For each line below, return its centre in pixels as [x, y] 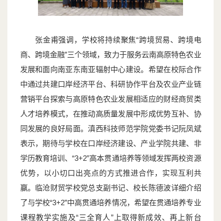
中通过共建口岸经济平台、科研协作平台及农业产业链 [110, 84]
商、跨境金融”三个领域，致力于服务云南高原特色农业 [110, 55]
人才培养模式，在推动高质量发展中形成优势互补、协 [110, 114]
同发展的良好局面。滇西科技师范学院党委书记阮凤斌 [110, 129]
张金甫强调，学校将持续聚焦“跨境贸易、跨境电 [118, 40]
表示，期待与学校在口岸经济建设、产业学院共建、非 [110, 144]
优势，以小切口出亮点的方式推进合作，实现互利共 [110, 173]
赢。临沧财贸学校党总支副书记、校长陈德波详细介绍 [110, 188]
